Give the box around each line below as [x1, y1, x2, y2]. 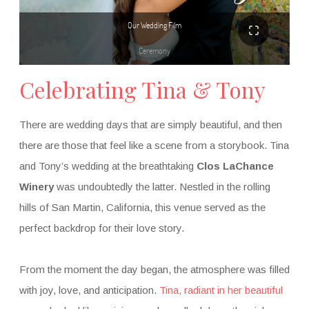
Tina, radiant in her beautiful [159, 283, 283, 296]
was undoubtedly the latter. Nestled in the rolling [53, 180, 270, 192]
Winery [19, 180, 54, 192]
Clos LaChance [196, 159, 274, 172]
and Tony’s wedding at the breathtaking [19, 159, 197, 172]
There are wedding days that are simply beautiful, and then [19, 118, 282, 130]
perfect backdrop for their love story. [19, 221, 184, 234]
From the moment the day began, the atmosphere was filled [19, 263, 290, 275]
